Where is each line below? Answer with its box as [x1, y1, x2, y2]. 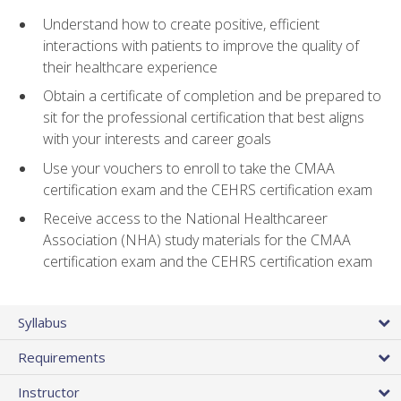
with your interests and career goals [43, 129, 271, 149]
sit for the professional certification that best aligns [43, 107, 364, 128]
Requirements [18, 347, 106, 366]
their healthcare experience [43, 56, 218, 77]
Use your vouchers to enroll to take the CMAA [43, 158, 335, 178]
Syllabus [18, 312, 67, 331]
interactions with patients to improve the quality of [43, 35, 359, 55]
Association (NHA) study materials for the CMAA [43, 230, 351, 251]
